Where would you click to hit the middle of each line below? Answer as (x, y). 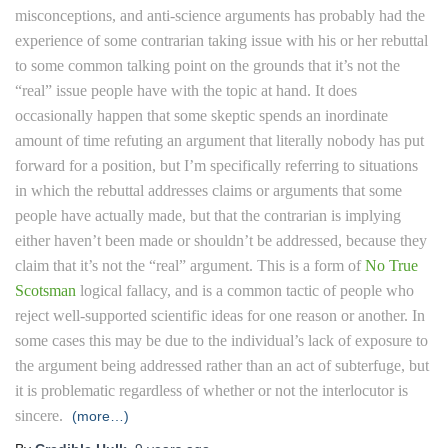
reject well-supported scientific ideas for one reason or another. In (220, 315)
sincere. (41, 415)
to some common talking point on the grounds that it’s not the (207, 65)
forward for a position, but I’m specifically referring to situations (216, 165)
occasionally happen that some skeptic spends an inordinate (201, 115)
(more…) (100, 415)
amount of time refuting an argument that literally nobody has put (219, 140)
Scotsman (45, 290)
